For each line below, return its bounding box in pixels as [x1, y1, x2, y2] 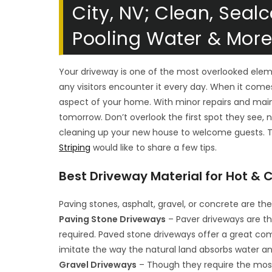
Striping [59, 141, 91, 154]
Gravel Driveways [59, 259, 137, 271]
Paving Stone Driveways [59, 213, 166, 225]
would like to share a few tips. [90, 141, 217, 154]
